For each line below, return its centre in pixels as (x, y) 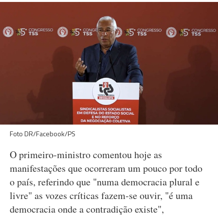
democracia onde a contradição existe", (87, 209)
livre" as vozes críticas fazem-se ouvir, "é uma (101, 195)
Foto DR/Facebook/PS (43, 134)
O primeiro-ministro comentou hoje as (86, 154)
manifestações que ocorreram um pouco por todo (106, 168)
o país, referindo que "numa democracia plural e (105, 182)
